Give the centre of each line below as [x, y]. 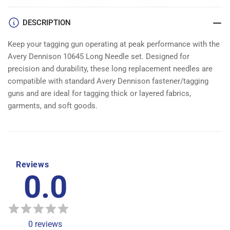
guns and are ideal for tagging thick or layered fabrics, [99, 93]
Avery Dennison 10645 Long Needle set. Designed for [99, 56]
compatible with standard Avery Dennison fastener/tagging [108, 81]
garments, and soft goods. [53, 106]
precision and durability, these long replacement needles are [110, 69]
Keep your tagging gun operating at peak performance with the [114, 44]
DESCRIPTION [47, 22]
